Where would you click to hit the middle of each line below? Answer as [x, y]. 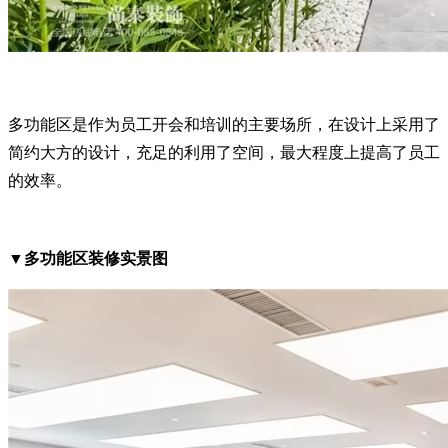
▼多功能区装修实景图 [88, 258]
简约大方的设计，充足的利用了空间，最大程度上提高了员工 [224, 152]
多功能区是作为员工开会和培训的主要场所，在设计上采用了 [224, 124]
